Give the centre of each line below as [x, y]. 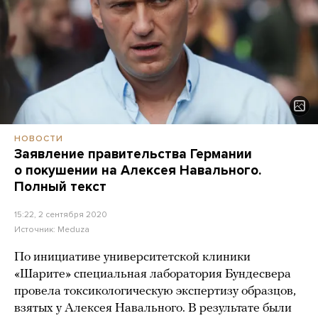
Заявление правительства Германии [133, 154]
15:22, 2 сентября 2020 [61, 215]
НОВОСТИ [39, 139]
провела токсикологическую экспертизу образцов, [155, 292]
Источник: [36, 230]
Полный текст [60, 187]
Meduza [73, 230]
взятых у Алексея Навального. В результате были [153, 309]
